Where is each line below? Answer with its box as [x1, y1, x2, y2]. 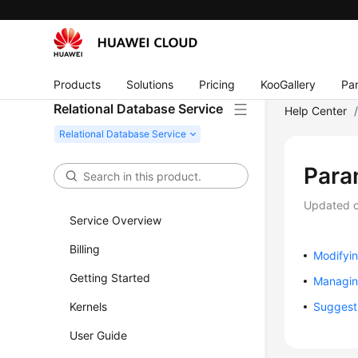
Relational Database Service [54, 101, 224, 117]
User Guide [70, 328, 128, 342]
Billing [70, 242, 101, 256]
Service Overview [70, 213, 162, 227]
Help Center [284, 104, 348, 117]
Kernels [70, 300, 108, 313]
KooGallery [261, 77, 316, 91]
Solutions [126, 77, 174, 91]
